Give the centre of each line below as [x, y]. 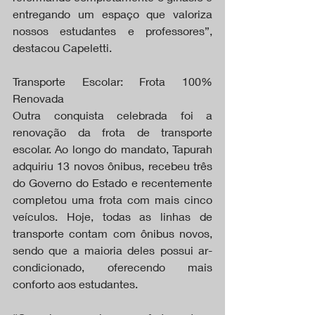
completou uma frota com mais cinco [112, 199]
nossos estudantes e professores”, [112, 30]
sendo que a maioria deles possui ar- [112, 250]
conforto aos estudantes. [75, 283]
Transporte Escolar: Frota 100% [112, 81]
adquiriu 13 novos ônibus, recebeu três [112, 165]
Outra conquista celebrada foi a [112, 115]
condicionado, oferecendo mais [112, 266]
